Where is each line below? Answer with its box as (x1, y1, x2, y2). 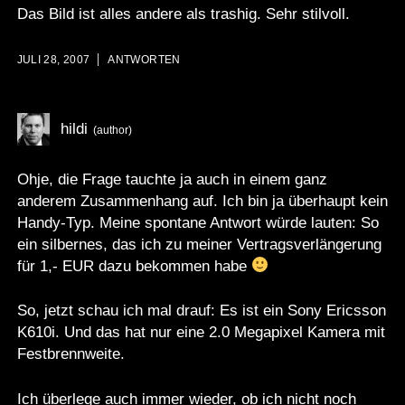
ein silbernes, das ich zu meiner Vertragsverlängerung (16, 235, 381, 253)
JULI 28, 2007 (16, 53, 90, 67)
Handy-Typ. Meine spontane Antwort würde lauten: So (16, 213, 379, 231)
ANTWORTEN (108, 53, 181, 67)
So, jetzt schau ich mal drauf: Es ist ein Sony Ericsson (16, 302, 386, 320)
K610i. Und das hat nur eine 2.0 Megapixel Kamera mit (16, 324, 385, 342)
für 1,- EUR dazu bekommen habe (16, 257, 251, 275)
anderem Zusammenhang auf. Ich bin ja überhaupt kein (16, 192, 388, 210)
